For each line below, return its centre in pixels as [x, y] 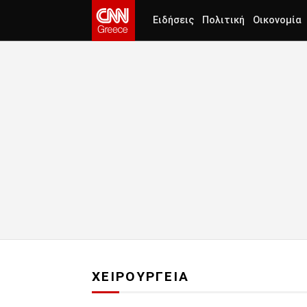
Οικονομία [277, 20]
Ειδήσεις [173, 20]
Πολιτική [223, 20]
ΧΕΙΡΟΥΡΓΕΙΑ [141, 277]
